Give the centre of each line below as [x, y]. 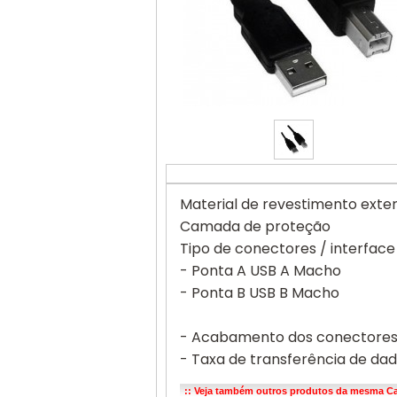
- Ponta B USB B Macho [259, 293]
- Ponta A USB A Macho [260, 271]
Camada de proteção [255, 226]
